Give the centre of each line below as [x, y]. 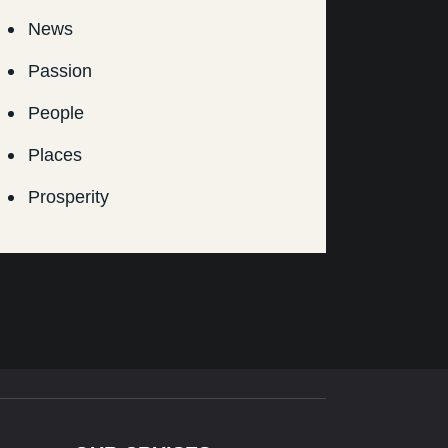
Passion [59, 71]
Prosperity [68, 197]
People [55, 113]
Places [54, 155]
